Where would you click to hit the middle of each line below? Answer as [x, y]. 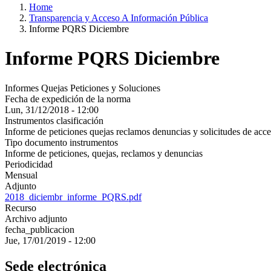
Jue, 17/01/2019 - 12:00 [50, 240]
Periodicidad [29, 164]
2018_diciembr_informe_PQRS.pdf [73, 197]
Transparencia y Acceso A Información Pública [119, 18]
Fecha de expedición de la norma [68, 99]
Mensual [21, 175]
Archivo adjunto [36, 218]
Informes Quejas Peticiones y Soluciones [83, 88]
